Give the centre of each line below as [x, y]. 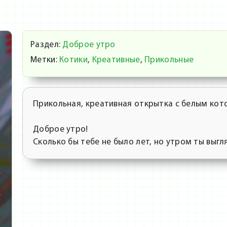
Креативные [116, 60]
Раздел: [46, 45]
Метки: [44, 60]
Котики [73, 60]
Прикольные [169, 60]
